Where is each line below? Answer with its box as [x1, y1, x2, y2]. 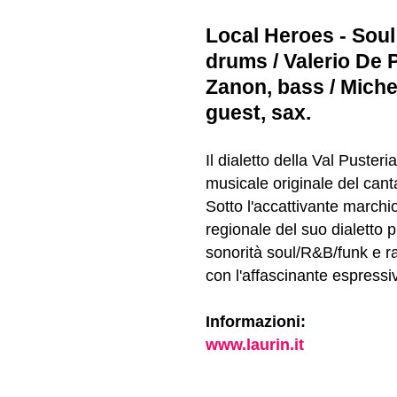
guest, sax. [206, 100, 311, 124]
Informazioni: [206, 312, 306, 331]
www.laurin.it [206, 335, 304, 354]
